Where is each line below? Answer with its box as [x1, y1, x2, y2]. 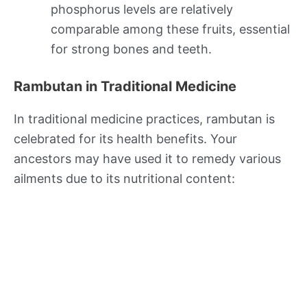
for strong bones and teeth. [51, 41, 212, 56]
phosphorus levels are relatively [51, 1, 233, 16]
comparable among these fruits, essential [51, 21, 290, 36]
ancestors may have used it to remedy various [14, 151, 281, 166]
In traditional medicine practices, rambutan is [14, 111, 275, 126]
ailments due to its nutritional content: [14, 171, 235, 186]
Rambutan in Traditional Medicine [14, 77, 236, 95]
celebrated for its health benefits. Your [14, 131, 237, 146]
